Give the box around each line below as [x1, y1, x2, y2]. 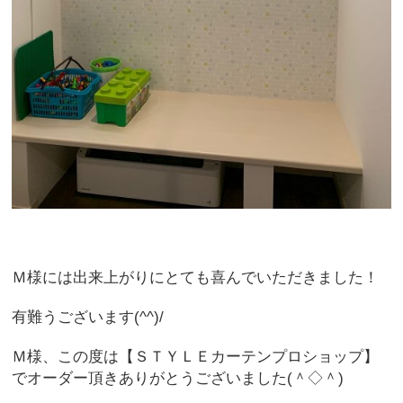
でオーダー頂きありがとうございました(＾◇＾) [12, 369, 345, 386]
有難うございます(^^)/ [12, 308, 165, 325]
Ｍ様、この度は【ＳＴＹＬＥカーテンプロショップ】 [12, 347, 380, 364]
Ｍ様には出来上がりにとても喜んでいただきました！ [12, 268, 380, 285]
